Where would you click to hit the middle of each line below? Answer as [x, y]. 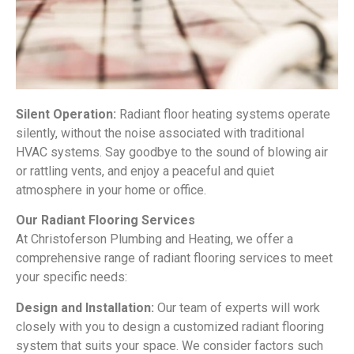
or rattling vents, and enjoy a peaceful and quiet [145, 171]
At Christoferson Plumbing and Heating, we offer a [154, 239]
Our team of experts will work [237, 307]
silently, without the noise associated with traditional [160, 133]
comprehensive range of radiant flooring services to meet [174, 258]
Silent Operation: [66, 114]
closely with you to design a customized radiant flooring [170, 326]
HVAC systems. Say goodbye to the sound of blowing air [172, 152]
